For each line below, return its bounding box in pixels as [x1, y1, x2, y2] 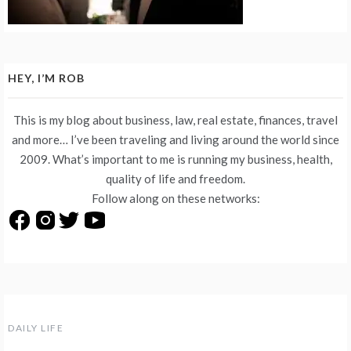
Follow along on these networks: [91, 191, 260, 206]
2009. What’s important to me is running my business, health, [19, 152, 332, 167]
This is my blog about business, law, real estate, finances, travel [13, 113, 338, 128]
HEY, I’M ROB [8, 71, 85, 85]
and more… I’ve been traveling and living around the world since [12, 132, 339, 147]
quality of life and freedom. [106, 172, 245, 186]
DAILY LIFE [8, 321, 63, 334]
